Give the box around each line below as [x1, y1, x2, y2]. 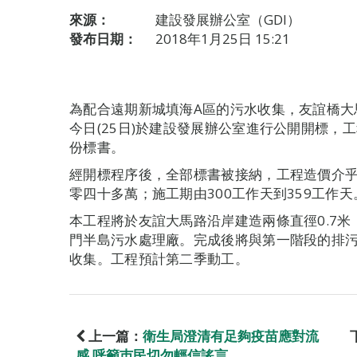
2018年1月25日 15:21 [155, 29, 290, 48]
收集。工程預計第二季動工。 [69, 249, 249, 268]
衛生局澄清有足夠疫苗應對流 [143, 327, 319, 345]
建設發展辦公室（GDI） [155, 10, 300, 29]
